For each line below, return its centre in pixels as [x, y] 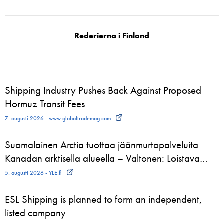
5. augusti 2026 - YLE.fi [33, 173]
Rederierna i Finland [112, 36]
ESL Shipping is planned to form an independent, [104, 199]
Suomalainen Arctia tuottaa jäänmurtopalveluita [102, 145]
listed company [35, 213]
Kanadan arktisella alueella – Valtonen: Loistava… [106, 158]
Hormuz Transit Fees [45, 104]
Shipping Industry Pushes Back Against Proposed [103, 90]
